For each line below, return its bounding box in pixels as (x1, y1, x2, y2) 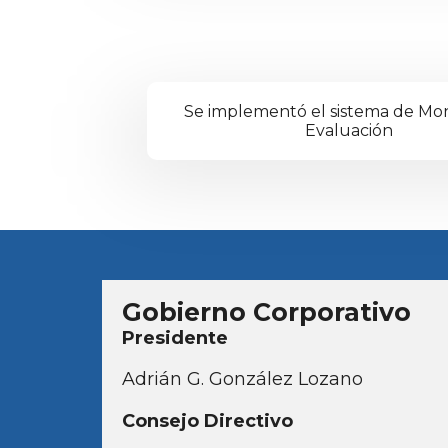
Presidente (122, 326, 228, 349)
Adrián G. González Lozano (122, 368, 363, 391)
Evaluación (304, 120, 393, 140)
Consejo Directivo (122, 409, 293, 432)
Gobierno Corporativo (122, 296, 411, 327)
